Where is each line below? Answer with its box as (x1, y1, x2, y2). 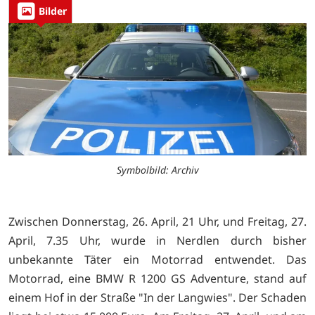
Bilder (39, 4, 67, 18)
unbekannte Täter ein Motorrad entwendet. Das (8, 251, 307, 267)
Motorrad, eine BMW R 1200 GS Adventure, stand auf (8, 270, 307, 286)
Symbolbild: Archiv (116, 162, 199, 176)
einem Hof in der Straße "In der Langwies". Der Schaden (8, 289, 307, 305)
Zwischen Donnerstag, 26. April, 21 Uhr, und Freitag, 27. (8, 213, 307, 229)
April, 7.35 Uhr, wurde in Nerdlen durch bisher (8, 232, 307, 248)
